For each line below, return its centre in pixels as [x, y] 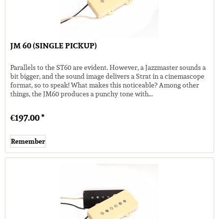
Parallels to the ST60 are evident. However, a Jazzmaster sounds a [108, 68]
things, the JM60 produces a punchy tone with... [82, 94]
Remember [28, 142]
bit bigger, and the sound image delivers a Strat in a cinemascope [108, 77]
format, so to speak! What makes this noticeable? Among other [105, 85]
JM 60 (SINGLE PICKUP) [54, 46]
